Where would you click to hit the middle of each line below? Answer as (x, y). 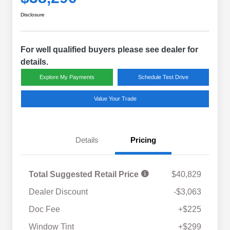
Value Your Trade (115, 98)
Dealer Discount (58, 191)
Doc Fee (44, 209)
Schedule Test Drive (163, 77)
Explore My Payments (67, 77)
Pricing (143, 140)
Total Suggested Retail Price (85, 174)
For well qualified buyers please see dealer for (109, 49)
